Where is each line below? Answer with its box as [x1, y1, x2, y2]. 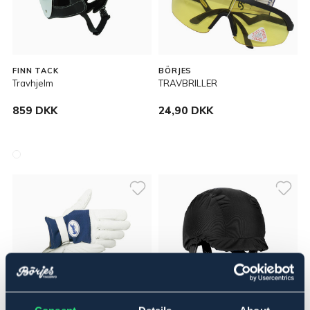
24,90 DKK [158, 104, 213, 117]
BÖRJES [158, 66, 192, 75]
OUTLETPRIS [21, 298, 70, 307]
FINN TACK [12, 66, 59, 75]
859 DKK [12, 104, 57, 117]
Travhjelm [12, 77, 53, 89]
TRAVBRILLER [158, 77, 217, 89]
